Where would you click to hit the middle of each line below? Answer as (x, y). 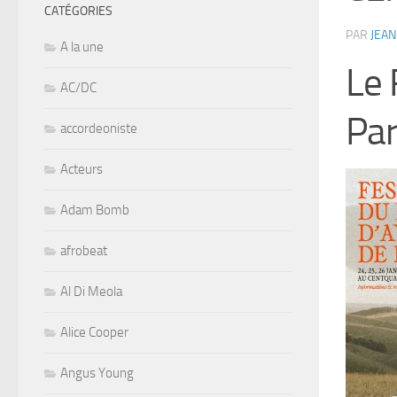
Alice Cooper (94, 332)
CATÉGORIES (78, 11)
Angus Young (97, 373)
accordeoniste (99, 128)
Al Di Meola (91, 291)
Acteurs (82, 169)
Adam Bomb (95, 210)
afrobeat (84, 250)
